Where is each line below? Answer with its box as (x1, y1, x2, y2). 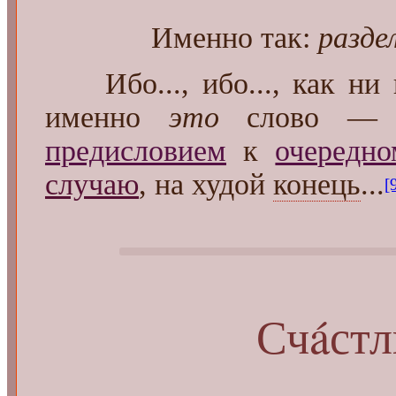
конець (273, 167, 361, 201)
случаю (45, 167, 139, 201)
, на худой (139, 167, 273, 201)
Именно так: (151, 20, 318, 54)
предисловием (45, 133, 226, 167)
